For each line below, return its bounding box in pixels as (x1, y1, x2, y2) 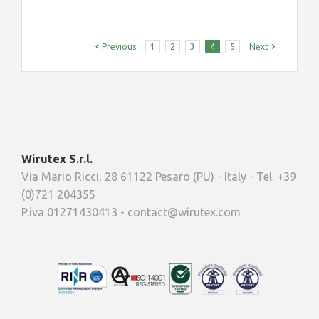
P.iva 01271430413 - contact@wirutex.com (21, 206, 241, 219)
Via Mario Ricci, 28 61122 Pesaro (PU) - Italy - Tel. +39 (21, 170, 296, 184)
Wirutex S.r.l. (21, 152, 93, 166)
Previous (102, 42, 136, 52)
